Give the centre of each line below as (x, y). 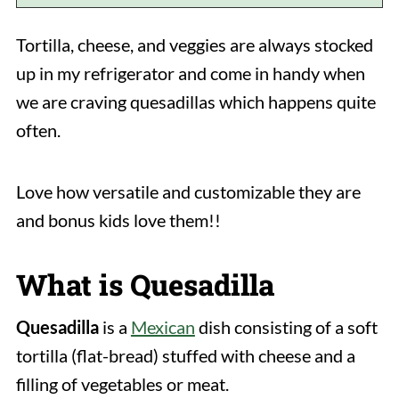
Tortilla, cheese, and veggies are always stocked (194, 44)
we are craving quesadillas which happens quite (195, 101)
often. (38, 130)
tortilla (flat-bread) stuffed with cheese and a (185, 355)
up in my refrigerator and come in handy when (190, 73)
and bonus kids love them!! (118, 220)
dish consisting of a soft (286, 326)
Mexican (163, 326)
